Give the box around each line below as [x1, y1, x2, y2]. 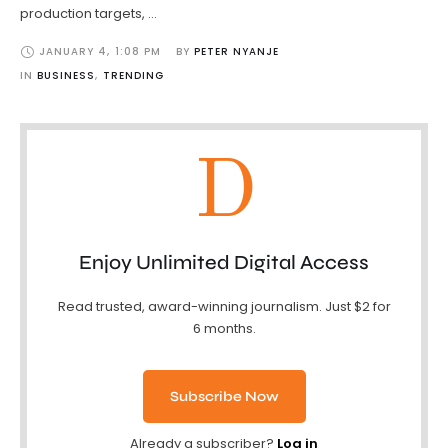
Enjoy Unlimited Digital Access [79, 250, 369, 276]
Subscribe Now [169, 388, 279, 406]
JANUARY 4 [39, 44, 107, 60]
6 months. [192, 319, 256, 339]
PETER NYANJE [194, 44, 279, 60]
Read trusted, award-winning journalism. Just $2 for [57, 297, 391, 317]
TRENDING [103, 68, 164, 84]
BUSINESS [37, 68, 95, 84]
